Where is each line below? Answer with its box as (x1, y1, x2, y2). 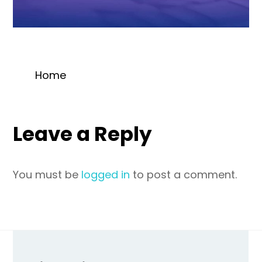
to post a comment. (130, 167, 237, 182)
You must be (13, 167, 82, 182)
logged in (81, 167, 130, 182)
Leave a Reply (13, 120, 153, 149)
